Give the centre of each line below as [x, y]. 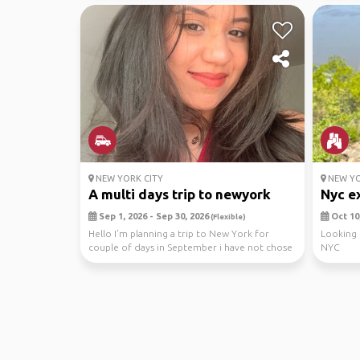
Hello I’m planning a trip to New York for [179, 233]
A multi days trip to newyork [180, 194]
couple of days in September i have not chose [190, 247]
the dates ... [115, 261]
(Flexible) [227, 217]
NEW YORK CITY [128, 178]
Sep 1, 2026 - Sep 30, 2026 [153, 216]
